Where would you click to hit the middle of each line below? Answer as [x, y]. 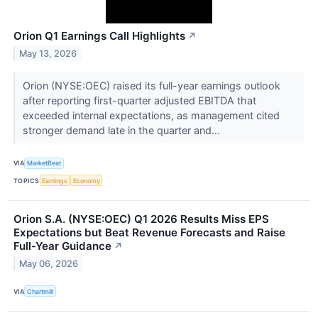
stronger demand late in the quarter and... [122, 130]
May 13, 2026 [48, 53]
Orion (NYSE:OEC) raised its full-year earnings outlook [151, 85]
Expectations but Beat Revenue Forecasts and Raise [149, 233]
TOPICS [27, 180]
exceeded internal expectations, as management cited [151, 115]
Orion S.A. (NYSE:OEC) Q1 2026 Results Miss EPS [141, 219]
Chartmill [40, 291]
